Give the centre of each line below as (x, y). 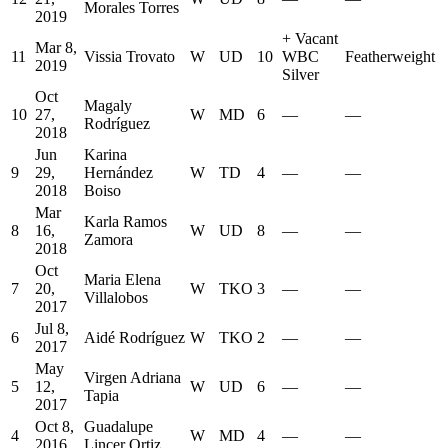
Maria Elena (122, 280)
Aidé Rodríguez (134, 338)
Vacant (316, 39)
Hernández (118, 173)
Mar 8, (56, 48)
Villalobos (116, 298)
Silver (300, 75)
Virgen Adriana (132, 378)
